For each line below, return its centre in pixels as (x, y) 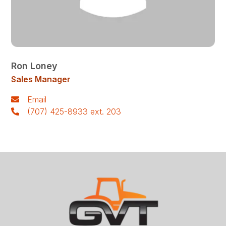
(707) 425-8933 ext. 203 (74, 111)
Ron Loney (35, 66)
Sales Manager (41, 79)
